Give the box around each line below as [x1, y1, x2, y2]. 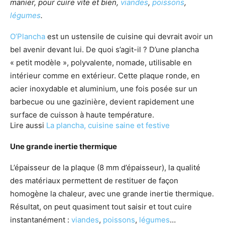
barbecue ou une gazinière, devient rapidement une [10, 97, 194, 106]
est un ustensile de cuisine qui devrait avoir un [47, 32, 213, 41]
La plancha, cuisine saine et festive [46, 121, 170, 130]
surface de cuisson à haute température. [10, 110, 154, 120]
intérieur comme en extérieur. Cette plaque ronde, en [10, 71, 200, 80]
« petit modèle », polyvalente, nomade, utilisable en [10, 58, 192, 67]
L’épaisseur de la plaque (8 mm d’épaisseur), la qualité [10, 163, 200, 172]
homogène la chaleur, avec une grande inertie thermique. [10, 189, 214, 198]
